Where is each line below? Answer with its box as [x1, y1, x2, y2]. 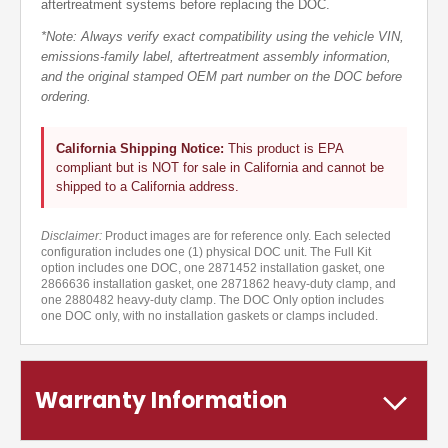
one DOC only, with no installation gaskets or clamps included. [41, 309, 378, 324]
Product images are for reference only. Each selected [102, 229, 391, 244]
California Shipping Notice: [56, 141, 224, 157]
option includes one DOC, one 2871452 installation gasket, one [41, 261, 385, 276]
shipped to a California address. [56, 179, 239, 195]
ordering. [41, 89, 91, 105]
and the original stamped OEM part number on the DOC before [41, 69, 402, 85]
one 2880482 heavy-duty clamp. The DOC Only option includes [41, 293, 384, 308]
